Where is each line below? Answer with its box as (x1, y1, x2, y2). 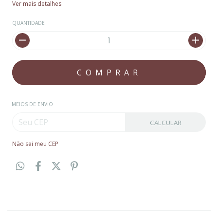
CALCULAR (150, 118, 182, 127)
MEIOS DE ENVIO (12, 100, 53, 108)
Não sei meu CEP (12, 139, 58, 148)
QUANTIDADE (12, 19, 45, 26)
